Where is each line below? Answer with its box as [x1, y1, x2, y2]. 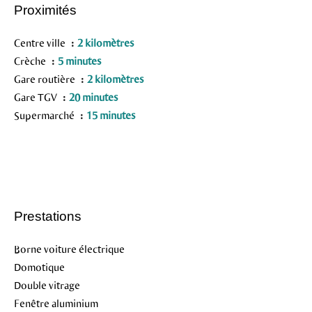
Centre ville [14, 36, 68, 49]
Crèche [14, 54, 48, 67]
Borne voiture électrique [14, 242, 125, 255]
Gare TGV [14, 91, 59, 103]
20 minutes [69, 91, 118, 103]
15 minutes [86, 109, 135, 121]
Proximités [14, 3, 77, 17]
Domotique [14, 260, 65, 273]
